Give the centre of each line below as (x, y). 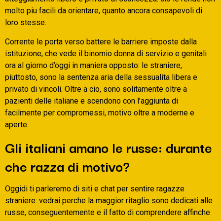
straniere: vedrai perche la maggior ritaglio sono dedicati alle (109, 201)
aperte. (17, 124)
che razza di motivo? (67, 166)
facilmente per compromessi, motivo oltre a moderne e (100, 112)
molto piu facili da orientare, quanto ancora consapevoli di (104, 11)
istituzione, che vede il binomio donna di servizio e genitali (106, 53)
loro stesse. (26, 23)
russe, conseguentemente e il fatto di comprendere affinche (108, 213)
